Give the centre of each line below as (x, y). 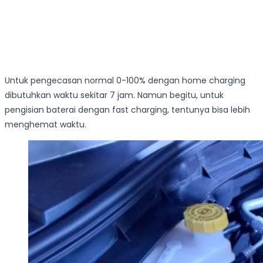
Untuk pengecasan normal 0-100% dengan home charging (125, 81)
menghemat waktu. (45, 125)
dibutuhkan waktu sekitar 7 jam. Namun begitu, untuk (114, 95)
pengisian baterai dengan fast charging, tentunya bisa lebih (127, 110)
